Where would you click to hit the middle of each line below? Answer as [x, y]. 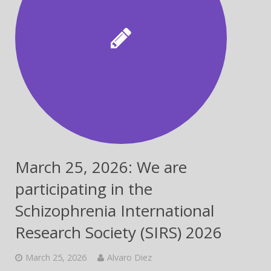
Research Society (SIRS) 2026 [119, 232]
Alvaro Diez [129, 257]
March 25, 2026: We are [101, 167]
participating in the [84, 189]
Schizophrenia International [115, 211]
